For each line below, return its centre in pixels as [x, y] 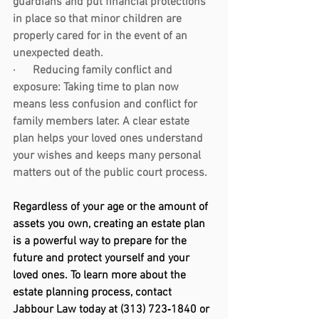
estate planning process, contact [94, 293]
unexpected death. [58, 54]
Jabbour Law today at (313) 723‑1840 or [113, 310]
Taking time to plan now [121, 88]
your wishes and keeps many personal [108, 156]
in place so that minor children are [99, 20]
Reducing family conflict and [104, 71]
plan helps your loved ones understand [109, 139]
